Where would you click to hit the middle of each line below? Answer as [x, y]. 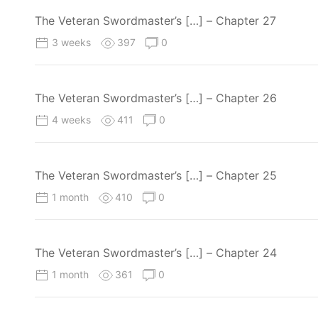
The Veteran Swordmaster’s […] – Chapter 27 [155, 20]
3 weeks [73, 42]
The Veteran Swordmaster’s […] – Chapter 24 [156, 253]
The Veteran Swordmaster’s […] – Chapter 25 [156, 175]
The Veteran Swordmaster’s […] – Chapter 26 [156, 98]
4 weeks [73, 119]
